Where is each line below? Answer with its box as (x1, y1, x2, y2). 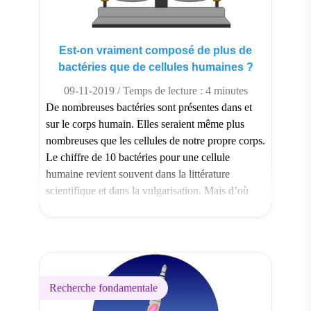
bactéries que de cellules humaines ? (58, 60, 253, 73)
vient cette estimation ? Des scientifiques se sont (46, 201, 255, 213)
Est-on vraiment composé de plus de (59, 44, 252, 56)
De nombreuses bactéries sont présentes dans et (46, 101, 252, 113)
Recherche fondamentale (49, 281, 158, 294)
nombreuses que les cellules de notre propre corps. (46, 134, 265, 146)
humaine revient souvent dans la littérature (46, 167, 230, 180)
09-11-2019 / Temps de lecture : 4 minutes (63, 84, 248, 96)
